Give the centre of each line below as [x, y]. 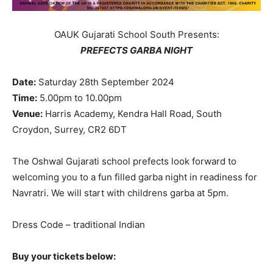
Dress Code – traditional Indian [79, 224]
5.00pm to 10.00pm [80, 97]
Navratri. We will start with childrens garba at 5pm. [120, 193]
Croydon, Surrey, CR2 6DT [69, 129]
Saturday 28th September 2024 [105, 82]
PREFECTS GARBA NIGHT [136, 50]
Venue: [27, 113]
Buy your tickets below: [64, 256]
